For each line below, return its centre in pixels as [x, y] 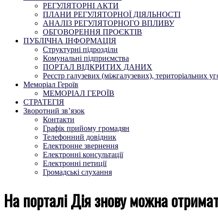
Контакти [59, 119]
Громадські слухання [77, 172]
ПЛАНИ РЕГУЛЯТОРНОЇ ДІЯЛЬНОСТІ [112, 14]
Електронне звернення [81, 146]
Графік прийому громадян [86, 128]
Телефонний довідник [80, 137]
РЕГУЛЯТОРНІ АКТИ [81, 6]
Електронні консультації [83, 154]
